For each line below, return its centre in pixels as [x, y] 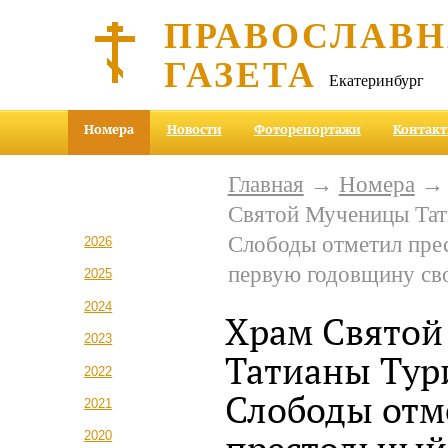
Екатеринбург [377, 79]
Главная [265, 184]
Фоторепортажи [307, 129]
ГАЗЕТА [241, 73]
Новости [194, 129]
